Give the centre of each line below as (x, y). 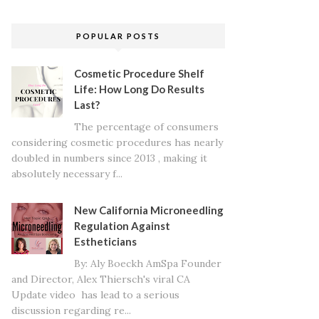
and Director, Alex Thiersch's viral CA (101, 279)
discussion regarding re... (71, 310)
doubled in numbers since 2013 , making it (109, 158)
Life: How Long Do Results (139, 89)
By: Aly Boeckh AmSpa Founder (147, 263)
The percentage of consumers (146, 126)
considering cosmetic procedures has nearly (117, 142)
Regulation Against (122, 225)
